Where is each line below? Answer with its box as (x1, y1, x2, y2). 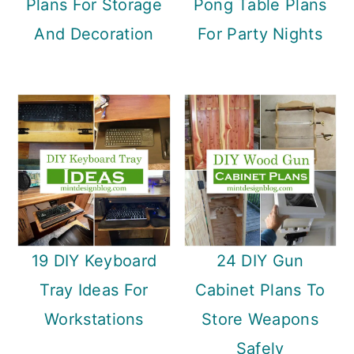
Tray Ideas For (40, 280, 149, 299)
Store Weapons (201, 309, 318, 329)
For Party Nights (198, 24, 322, 43)
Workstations (44, 309, 144, 329)
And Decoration (34, 24, 154, 43)
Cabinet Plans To (194, 280, 326, 299)
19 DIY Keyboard (31, 250, 157, 270)
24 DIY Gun (216, 250, 304, 270)
